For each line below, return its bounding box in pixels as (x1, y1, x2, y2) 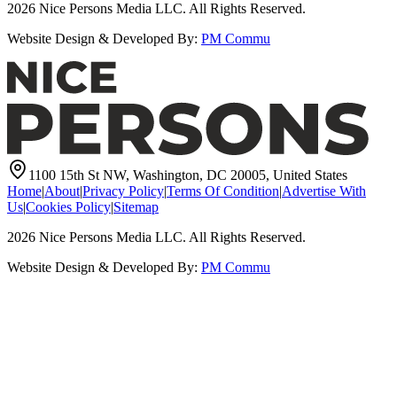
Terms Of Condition (167, 183, 279, 199)
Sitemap (113, 199, 159, 215)
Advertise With (282, 183, 366, 199)
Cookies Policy (26, 199, 111, 215)
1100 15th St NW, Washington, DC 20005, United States (28, 167, 347, 183)
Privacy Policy (82, 183, 164, 199)
